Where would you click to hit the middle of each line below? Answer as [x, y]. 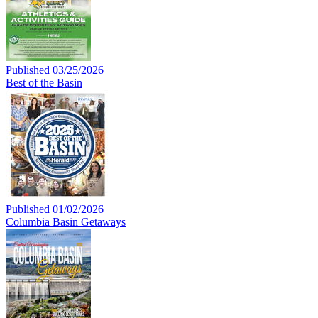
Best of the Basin [44, 82]
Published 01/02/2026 [55, 209]
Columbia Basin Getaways [66, 221]
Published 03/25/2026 [55, 70]
